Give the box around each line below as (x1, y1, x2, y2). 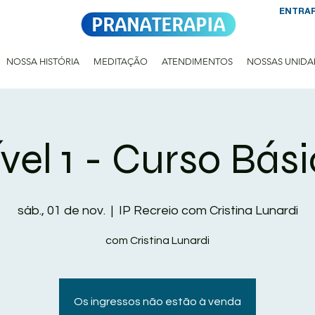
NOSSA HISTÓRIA (6, 56, 79, 67)
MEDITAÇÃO (94, 56, 148, 67)
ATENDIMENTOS (162, 56, 233, 67)
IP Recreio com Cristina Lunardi (118, 204, 298, 218)
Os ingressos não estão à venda (74, 296, 241, 308)
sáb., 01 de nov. (17, 204, 105, 218)
